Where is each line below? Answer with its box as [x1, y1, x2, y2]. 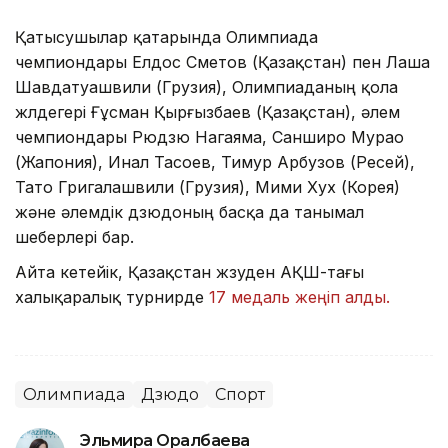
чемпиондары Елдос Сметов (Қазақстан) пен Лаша [15, 51, 430, 72]
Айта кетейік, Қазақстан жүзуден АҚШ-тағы [15, 261, 364, 282]
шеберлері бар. [15, 226, 134, 247]
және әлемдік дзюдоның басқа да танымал [15, 201, 364, 222]
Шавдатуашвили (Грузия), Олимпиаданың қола [15, 76, 398, 97]
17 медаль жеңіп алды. [204, 286, 390, 307]
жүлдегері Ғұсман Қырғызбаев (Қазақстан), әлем [15, 101, 400, 122]
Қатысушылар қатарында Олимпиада [15, 26, 318, 47]
